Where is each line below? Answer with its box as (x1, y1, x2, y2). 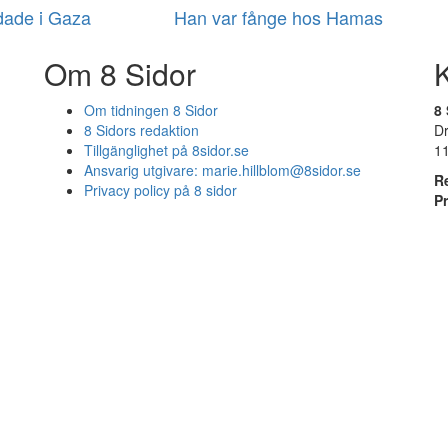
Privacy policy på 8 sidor (84, 180, 237, 201)
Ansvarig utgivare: (84, 160, 202, 181)
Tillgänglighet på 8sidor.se (84, 140, 249, 161)
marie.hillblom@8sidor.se (202, 160, 361, 181)
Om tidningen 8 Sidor (84, 100, 218, 121)
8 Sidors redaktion (84, 120, 199, 141)
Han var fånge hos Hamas (173, 4, 383, 31)
